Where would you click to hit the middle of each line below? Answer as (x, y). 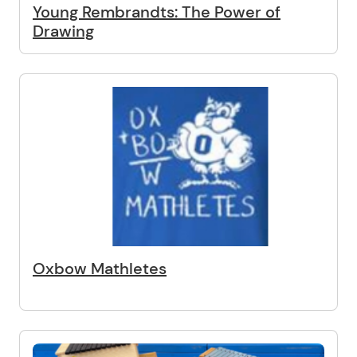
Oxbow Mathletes (100, 269)
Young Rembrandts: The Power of (157, 12)
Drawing (63, 31)
